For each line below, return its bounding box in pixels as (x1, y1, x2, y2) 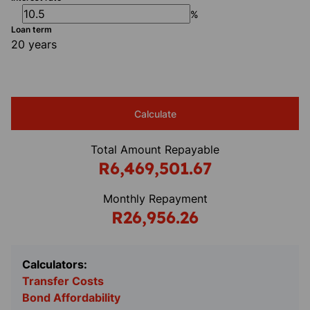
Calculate (134, 107, 176, 120)
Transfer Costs (22, 274, 104, 288)
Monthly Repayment (102, 192, 208, 206)
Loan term (11, 24, 52, 35)
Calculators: (22, 257, 87, 271)
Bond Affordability (22, 291, 120, 304)
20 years (11, 37, 57, 51)
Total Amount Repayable (91, 143, 219, 156)
